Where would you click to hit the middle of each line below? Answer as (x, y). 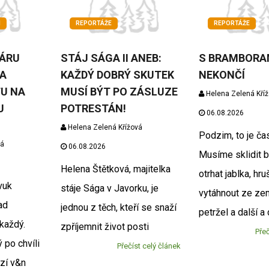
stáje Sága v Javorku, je (109, 189)
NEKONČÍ (222, 75)
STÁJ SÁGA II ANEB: (111, 58)
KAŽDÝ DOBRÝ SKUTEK (117, 75)
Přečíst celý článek (149, 246)
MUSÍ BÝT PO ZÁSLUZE (119, 92)
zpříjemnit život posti (104, 227)
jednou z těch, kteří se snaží (118, 208)
